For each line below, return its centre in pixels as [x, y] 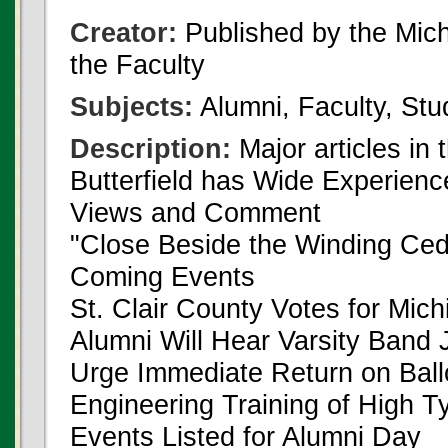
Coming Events [162, 276]
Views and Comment [195, 212]
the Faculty [137, 64]
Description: [150, 148]
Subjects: [131, 106]
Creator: [123, 32]
